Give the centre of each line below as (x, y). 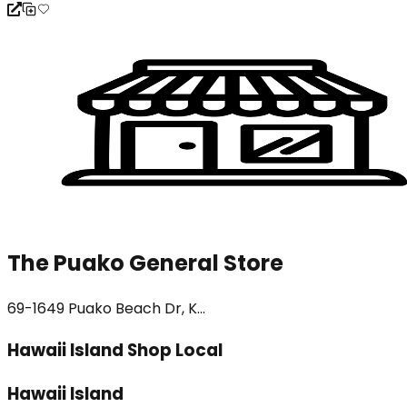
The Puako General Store (145, 263)
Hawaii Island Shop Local (115, 350)
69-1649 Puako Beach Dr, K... (106, 309)
